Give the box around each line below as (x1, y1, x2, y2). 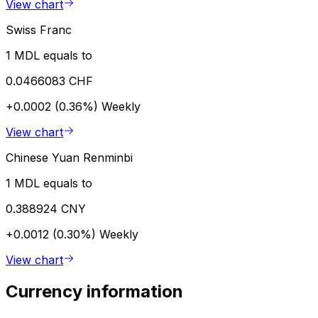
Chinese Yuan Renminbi (6, 150, 133, 165)
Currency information (6, 280, 183, 302)
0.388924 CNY (6, 201, 86, 216)
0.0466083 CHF (6, 73, 93, 88)
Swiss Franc (6, 22, 72, 37)
